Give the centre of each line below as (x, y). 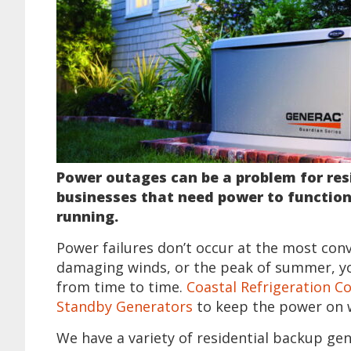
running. (87, 216)
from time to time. (121, 287)
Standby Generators (125, 306)
